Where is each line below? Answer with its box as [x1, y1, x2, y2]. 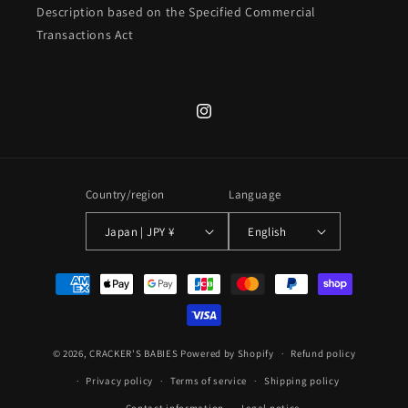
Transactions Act [36, 26, 134, 44]
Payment [31, 267, 85, 285]
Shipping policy [263, 374, 340, 388]
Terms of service [169, 374, 248, 388]
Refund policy [291, 347, 356, 361]
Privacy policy [86, 374, 154, 388]
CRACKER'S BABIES [89, 346, 178, 360]
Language [229, 187, 281, 203]
